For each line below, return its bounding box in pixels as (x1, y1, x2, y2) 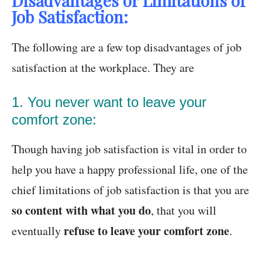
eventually (12, 223, 64, 239)
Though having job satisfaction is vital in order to (12, 141, 247, 157)
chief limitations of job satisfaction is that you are (12, 182, 249, 198)
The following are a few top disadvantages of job (12, 39, 242, 56)
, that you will (151, 202, 216, 219)
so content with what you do (12, 202, 151, 219)
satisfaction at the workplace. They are (12, 60, 194, 76)
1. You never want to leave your (12, 94, 206, 111)
